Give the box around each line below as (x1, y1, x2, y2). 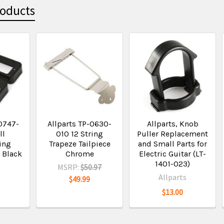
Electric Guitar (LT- (139, 149, 206, 158)
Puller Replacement (137, 129, 208, 138)
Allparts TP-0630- (47, 119, 112, 128)
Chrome (65, 149, 94, 158)
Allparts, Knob (146, 119, 198, 128)
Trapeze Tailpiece (48, 139, 110, 148)
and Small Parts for (138, 139, 207, 148)
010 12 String (56, 129, 103, 138)
